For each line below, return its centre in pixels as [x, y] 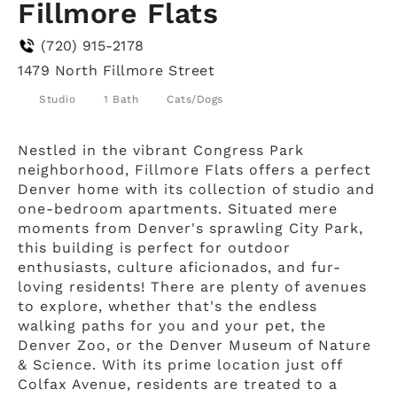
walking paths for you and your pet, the [172, 325]
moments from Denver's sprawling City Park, [191, 228]
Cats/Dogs [195, 99]
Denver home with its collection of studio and [196, 189]
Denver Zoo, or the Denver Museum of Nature [195, 345]
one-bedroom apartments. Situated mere [178, 208]
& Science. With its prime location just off [180, 364]
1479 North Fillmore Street [116, 70]
